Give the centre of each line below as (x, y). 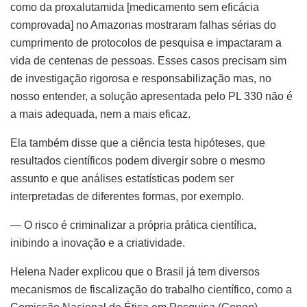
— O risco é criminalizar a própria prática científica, (133, 225)
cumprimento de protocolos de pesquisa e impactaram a (146, 43)
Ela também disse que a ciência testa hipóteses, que (138, 143)
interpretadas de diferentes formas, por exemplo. (127, 197)
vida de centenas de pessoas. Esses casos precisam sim (148, 61)
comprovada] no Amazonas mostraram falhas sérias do (143, 25)
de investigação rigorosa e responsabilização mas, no (141, 79)
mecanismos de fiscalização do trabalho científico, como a (151, 290)
